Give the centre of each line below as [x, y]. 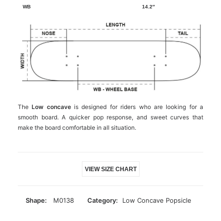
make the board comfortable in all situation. [77, 127]
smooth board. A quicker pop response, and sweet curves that [110, 117]
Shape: [36, 200]
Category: [102, 200]
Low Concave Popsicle [157, 200]
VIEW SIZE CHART [110, 169]
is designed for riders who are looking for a [137, 107]
